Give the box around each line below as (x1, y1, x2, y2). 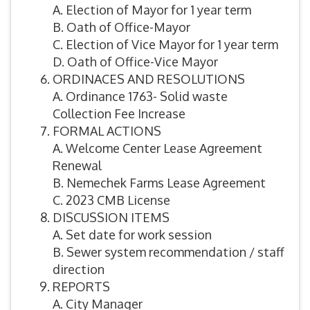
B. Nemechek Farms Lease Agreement (53, 175, 266, 191)
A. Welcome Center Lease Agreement (53, 140, 262, 156)
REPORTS (53, 279, 110, 295)
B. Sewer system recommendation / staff (53, 244, 284, 260)
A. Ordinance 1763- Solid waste (53, 89, 228, 104)
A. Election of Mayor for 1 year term (53, 2, 251, 18)
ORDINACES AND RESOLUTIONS (53, 71, 245, 87)
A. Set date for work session (53, 227, 212, 243)
